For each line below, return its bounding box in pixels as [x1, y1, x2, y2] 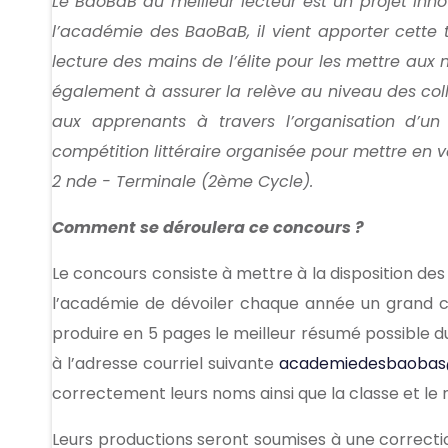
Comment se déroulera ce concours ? [52, 216, 364, 239]
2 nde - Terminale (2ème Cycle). [52, 170, 313, 193]
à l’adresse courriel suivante [52, 352, 280, 375]
